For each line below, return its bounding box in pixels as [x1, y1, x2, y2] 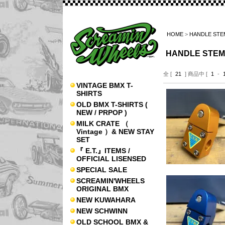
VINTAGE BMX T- [76, 81, 133, 89]
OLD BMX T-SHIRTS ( [76, 100, 148, 108]
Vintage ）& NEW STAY [76, 128, 154, 136]
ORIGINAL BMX [76, 185, 129, 193]
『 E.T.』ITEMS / [76, 147, 130, 155]
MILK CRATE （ [76, 120, 129, 128]
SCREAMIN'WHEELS [76, 177, 145, 185]
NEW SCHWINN [76, 207, 128, 215]
